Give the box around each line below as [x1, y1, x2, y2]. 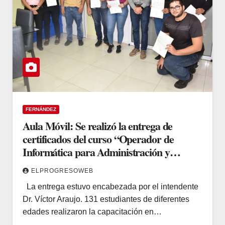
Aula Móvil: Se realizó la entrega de [23, 117, 173, 134]
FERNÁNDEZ [26, 106, 56, 112]
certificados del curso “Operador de [23, 130, 174, 147]
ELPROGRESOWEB [31, 167, 93, 174]
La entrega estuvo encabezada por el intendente [23, 182, 198, 191]
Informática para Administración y [23, 143, 170, 160]
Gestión [23, 156, 55, 173]
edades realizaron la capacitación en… [23, 207, 162, 216]
